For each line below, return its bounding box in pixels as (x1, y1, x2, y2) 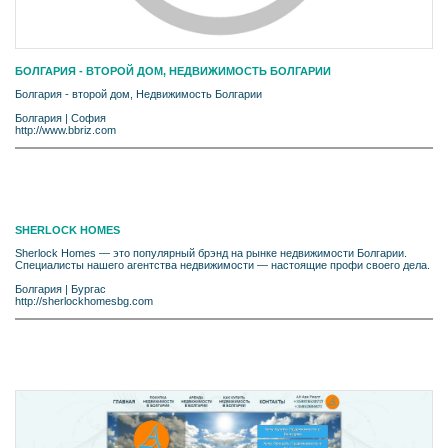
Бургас (71, 283, 106, 296)
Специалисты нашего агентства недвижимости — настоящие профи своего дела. (15, 259, 430, 272)
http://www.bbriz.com (15, 124, 116, 137)
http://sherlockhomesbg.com (15, 295, 153, 308)
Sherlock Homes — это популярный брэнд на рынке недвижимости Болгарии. (15, 247, 407, 260)
